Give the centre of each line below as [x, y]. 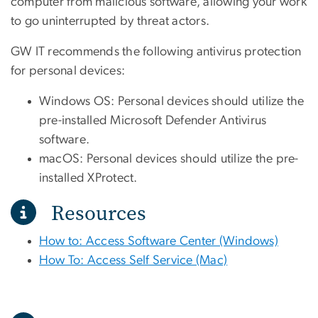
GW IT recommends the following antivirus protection [156, 51]
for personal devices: [68, 71]
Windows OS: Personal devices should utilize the [172, 101]
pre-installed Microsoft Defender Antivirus [153, 120]
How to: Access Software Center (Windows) [159, 241]
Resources [94, 213]
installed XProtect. [88, 178]
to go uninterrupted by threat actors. [110, 21]
